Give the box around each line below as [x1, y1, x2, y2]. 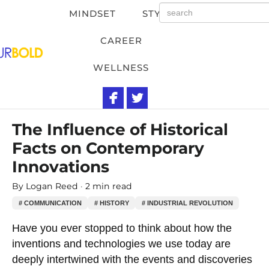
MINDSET [68, 8, 116, 19]
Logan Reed [26, 180, 80, 192]
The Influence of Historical [12, 119, 228, 139]
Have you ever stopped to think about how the [12, 222, 232, 234]
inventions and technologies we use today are [12, 237, 231, 250]
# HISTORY [94, 199, 129, 207]
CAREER [100, 35, 142, 46]
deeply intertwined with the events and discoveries [12, 253, 252, 265]
